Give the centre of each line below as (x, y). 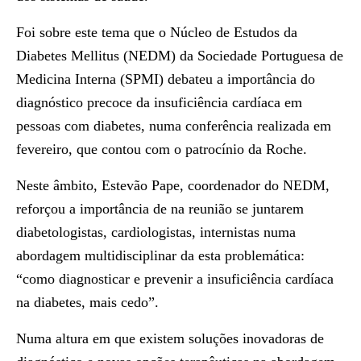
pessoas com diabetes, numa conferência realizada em (174, 126)
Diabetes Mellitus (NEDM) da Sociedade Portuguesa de (180, 56)
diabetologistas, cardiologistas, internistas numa (156, 232)
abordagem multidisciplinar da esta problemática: (160, 255)
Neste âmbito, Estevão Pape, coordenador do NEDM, (173, 185)
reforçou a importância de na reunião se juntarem (160, 209)
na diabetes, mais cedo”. (87, 302)
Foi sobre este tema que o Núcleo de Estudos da (157, 32)
